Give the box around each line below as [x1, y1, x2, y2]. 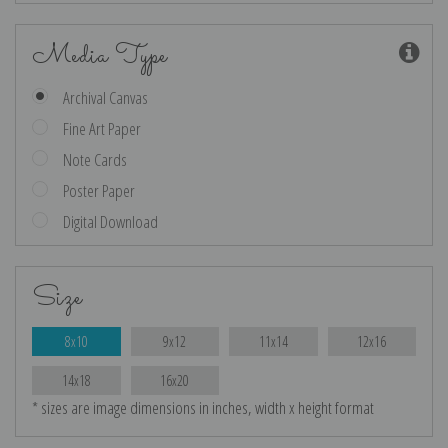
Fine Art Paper [63, 117, 142, 141]
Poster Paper [63, 179, 136, 203]
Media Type [32, 35, 167, 78]
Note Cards [63, 148, 128, 172]
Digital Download [63, 210, 159, 234]
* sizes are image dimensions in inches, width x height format [32, 396, 374, 420]
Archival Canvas [63, 86, 149, 110]
